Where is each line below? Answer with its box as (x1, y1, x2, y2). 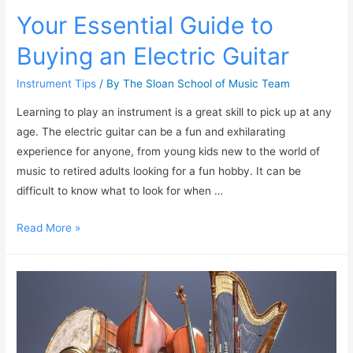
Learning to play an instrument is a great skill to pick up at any (17, 105, 333, 118)
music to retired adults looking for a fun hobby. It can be (17, 164, 302, 177)
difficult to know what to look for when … (17, 184, 224, 197)
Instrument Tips (17, 77, 97, 91)
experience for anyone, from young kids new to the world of (17, 144, 321, 158)
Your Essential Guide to (17, 11, 274, 40)
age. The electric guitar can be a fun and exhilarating (17, 124, 286, 138)
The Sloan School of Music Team (123, 77, 291, 91)
